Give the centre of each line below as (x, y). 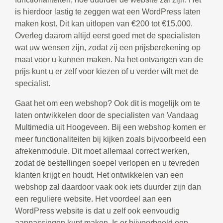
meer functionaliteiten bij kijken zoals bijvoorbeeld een (111, 139)
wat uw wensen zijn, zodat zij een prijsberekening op (108, 48)
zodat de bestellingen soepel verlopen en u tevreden (107, 163)
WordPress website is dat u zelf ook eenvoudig (97, 211)
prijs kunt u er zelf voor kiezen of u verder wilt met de (107, 72)
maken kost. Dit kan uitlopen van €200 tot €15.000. (104, 24)
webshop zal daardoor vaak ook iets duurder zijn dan (108, 187)
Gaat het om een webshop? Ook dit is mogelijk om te (108, 104)
